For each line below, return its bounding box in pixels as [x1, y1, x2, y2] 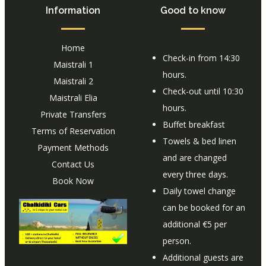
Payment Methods [37, 141, 109, 153]
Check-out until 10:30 [163, 85, 243, 97]
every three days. [163, 168, 228, 180]
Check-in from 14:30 [163, 52, 240, 64]
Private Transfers [40, 108, 106, 120]
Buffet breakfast [163, 118, 225, 130]
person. [163, 235, 191, 246]
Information [46, 4, 100, 16]
